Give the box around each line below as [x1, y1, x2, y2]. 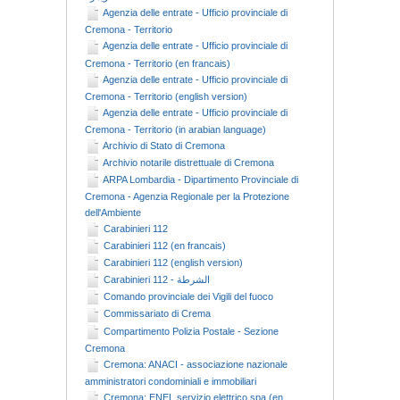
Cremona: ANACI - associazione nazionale [104, 358, 287, 370]
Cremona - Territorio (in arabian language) [85, 123, 266, 135]
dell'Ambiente [85, 206, 141, 218]
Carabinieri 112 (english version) [104, 257, 243, 269]
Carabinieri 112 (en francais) [104, 240, 226, 252]
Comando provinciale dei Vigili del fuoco [104, 291, 273, 303]
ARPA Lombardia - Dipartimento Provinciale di [103, 173, 298, 185]
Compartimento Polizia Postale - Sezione [104, 325, 279, 337]
